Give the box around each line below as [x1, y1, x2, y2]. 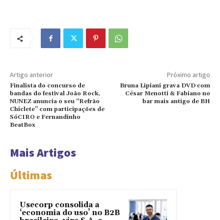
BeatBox [10, 121, 35, 129]
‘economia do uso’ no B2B [20, 208, 120, 218]
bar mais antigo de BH [142, 98, 210, 106]
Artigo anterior [10, 70, 53, 80]
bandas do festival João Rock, [10, 90, 100, 98]
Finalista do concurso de [10, 82, 85, 90]
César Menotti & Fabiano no [125, 90, 210, 98]
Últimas [10, 167, 52, 183]
